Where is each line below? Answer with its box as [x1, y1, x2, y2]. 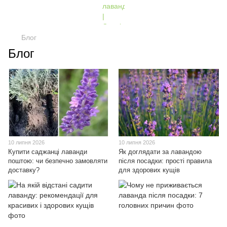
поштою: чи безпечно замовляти [8, 157, 107, 165]
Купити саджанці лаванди [8, 147, 87, 156]
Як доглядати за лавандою [119, 147, 202, 156]
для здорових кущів [119, 166, 180, 174]
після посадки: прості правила [119, 157, 212, 165]
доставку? [8, 166, 40, 174]
